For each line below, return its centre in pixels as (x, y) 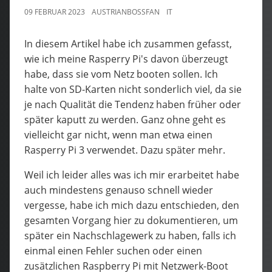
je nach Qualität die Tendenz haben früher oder (133, 104)
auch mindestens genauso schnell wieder (119, 190)
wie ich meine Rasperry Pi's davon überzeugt (126, 59)
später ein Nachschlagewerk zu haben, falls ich (130, 235)
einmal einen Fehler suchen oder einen (113, 250)
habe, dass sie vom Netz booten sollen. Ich (121, 74)
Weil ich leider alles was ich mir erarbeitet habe (132, 175)
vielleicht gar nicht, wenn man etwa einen (118, 134)
